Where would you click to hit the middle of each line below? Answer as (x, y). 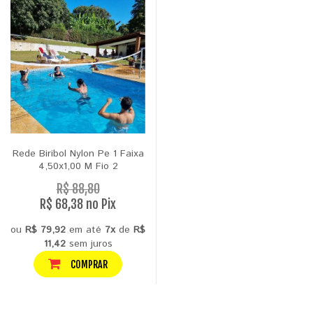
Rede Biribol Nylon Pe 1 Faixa (78, 153)
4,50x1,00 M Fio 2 (78, 166)
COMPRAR (88, 264)
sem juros (89, 243)
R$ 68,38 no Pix (78, 204)
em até (85, 230)
